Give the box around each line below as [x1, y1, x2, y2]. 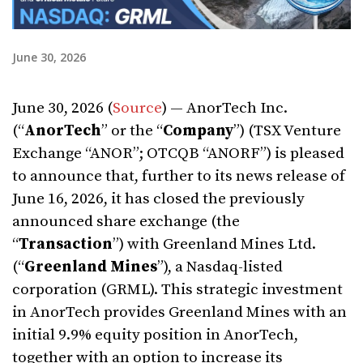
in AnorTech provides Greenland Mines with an [12, 302, 347, 322]
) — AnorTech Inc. [162, 98, 288, 117]
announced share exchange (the [12, 211, 240, 231]
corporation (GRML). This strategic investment [12, 280, 343, 299]
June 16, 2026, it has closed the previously [12, 189, 305, 208]
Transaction [19, 234, 113, 254]
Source [113, 98, 162, 117]
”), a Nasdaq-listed [157, 257, 283, 276]
